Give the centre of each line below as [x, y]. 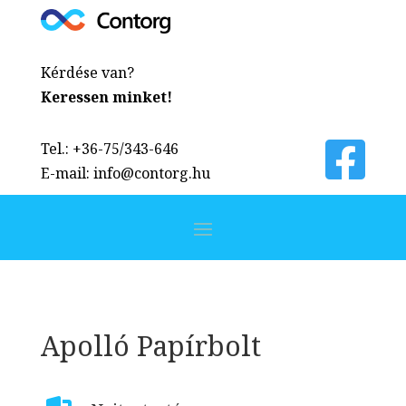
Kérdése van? [87, 72]
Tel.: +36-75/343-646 [109, 148]
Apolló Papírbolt [150, 345]
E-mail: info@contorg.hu [125, 173]
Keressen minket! [106, 97]
